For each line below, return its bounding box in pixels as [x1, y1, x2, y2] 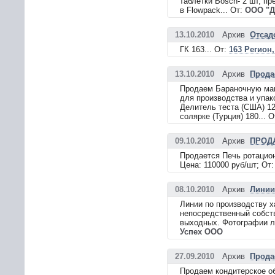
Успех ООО [180, 227, 223, 236]
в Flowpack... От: [180, 6, 245, 15]
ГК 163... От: [180, 45, 229, 54]
